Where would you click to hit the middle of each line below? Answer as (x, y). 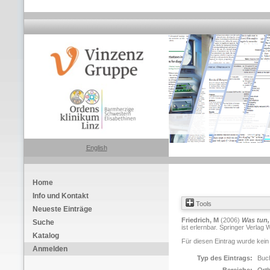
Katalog (46, 236)
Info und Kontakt (61, 196)
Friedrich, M (200, 220)
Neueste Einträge (62, 209)
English (96, 148)
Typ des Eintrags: (225, 258)
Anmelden (50, 249)
